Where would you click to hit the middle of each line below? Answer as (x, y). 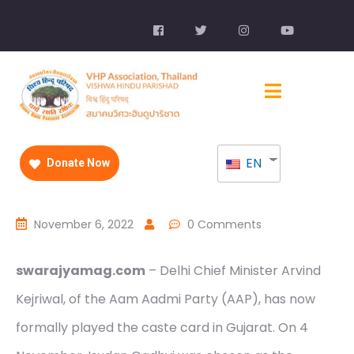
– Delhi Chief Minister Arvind (233, 271)
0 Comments (224, 225)
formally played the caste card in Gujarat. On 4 (162, 328)
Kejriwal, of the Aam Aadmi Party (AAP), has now (166, 299)
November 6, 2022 (84, 225)
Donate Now (77, 163)
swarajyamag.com (81, 271)
